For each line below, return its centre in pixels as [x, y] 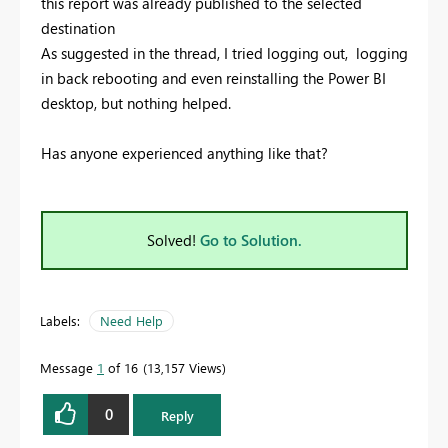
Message [68, 367]
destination [78, 27]
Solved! [173, 239]
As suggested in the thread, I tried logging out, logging [224, 52]
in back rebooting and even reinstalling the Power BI [213, 77]
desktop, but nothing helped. [136, 102]
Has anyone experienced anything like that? [184, 152]
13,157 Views [184, 367]
